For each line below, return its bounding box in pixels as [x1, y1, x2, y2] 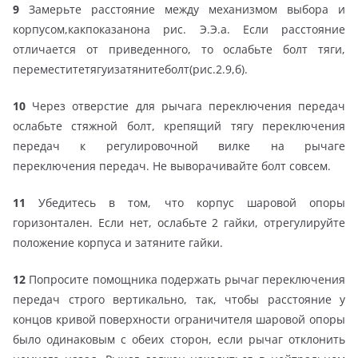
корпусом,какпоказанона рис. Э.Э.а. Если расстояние [13, 21, 345, 37]
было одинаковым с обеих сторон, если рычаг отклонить [13, 331, 345, 347]
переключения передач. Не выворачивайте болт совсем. [13, 157, 331, 173]
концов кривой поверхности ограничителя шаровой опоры [13, 311, 345, 327]
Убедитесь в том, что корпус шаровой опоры [26, 194, 345, 210]
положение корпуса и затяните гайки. [13, 234, 223, 250]
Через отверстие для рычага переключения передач [26, 97, 345, 113]
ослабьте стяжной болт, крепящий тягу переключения [13, 117, 345, 133]
